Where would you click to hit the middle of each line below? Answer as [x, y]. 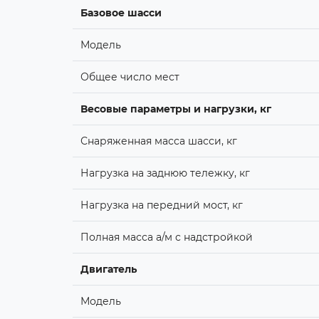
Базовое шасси [121, 12]
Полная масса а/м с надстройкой [166, 237]
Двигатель [108, 269]
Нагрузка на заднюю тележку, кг [165, 173]
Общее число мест [130, 77]
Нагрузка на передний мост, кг [161, 205]
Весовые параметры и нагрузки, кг [176, 109]
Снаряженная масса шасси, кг [158, 141]
